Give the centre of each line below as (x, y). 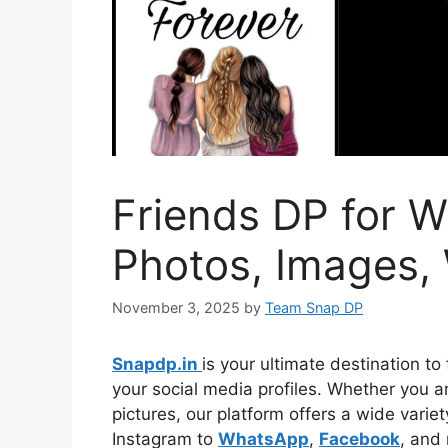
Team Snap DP (314, 308)
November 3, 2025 (176, 308)
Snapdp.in (157, 364)
